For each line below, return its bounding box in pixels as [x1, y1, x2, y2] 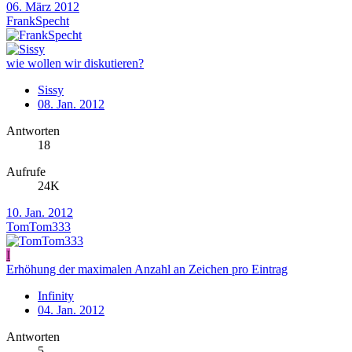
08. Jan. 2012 [38, 97, 104, 111]
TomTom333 [6, 219, 71, 233]
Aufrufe [6, 164, 46, 178]
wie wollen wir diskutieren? [6, 56, 144, 70]
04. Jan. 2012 [38, 302, 104, 317]
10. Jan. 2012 [6, 205, 73, 219]
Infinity [38, 288, 74, 302]
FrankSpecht [6, 13, 69, 27]
